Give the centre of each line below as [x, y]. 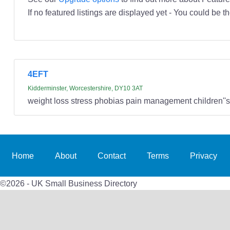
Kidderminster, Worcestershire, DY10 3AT [85, 89]
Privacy [203, 156]
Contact [112, 156]
